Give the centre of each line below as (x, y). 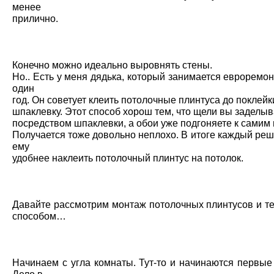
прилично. (35, 19)
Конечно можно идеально (71, 65)
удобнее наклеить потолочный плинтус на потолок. (128, 158)
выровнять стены (170, 65)
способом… (39, 216)
